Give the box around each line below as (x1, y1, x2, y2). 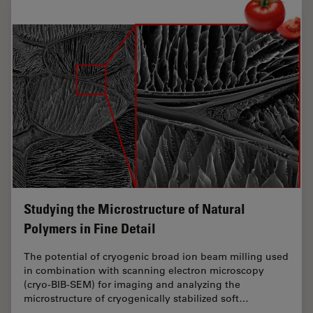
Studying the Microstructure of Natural (24, 200, 245, 217)
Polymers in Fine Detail (24, 219, 156, 237)
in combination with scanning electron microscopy (24, 263, 264, 277)
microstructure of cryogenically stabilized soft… (24, 291, 249, 305)
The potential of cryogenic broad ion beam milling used (24, 249, 289, 263)
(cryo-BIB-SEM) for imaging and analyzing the (24, 277, 240, 291)
